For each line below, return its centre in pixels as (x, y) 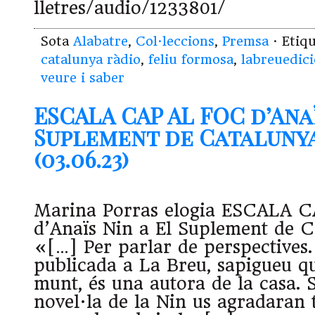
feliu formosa (191, 60)
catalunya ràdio (91, 60)
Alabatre (101, 41)
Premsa (245, 41)
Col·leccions (175, 41)
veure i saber (83, 78)
